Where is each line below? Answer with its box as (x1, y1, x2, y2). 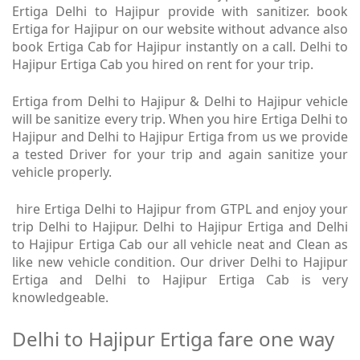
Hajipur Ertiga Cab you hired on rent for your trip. (12, 55, 317, 74)
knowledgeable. (12, 288, 108, 307)
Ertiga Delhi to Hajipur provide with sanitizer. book (12, 2, 348, 21)
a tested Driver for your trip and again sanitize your (12, 145, 348, 164)
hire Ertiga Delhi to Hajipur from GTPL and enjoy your (12, 200, 348, 219)
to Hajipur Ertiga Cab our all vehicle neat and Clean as (12, 235, 348, 254)
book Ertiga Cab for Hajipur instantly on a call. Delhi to (12, 38, 348, 56)
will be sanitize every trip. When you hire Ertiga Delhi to (12, 110, 348, 129)
